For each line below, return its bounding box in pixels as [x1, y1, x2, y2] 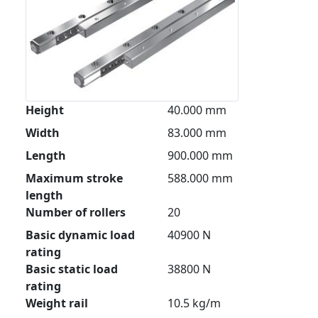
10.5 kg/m [168, 295, 221, 312]
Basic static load [26, 261, 118, 278]
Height [26, 102, 64, 119]
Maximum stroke [26, 170, 123, 187]
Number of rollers [26, 204, 126, 221]
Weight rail [26, 295, 88, 312]
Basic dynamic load [26, 227, 135, 243]
